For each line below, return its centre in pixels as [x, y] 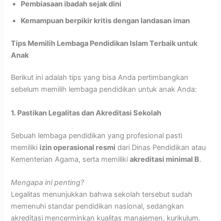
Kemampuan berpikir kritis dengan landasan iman [106, 20]
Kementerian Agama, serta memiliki [71, 159]
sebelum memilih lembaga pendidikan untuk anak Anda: [104, 90]
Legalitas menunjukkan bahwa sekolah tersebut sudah [102, 195]
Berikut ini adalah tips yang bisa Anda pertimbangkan [100, 78]
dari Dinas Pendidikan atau [161, 147]
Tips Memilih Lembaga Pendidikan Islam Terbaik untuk [104, 43]
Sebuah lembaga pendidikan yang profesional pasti [97, 135]
